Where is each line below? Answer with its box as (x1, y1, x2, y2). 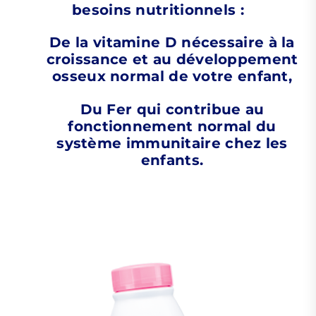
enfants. (140, 151, 204, 169)
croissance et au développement (46, 51, 298, 68)
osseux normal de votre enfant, (52, 68, 292, 85)
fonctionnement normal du (68, 117, 276, 135)
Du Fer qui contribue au (80, 100, 265, 118)
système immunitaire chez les (56, 134, 288, 152)
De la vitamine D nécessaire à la (49, 34, 295, 51)
